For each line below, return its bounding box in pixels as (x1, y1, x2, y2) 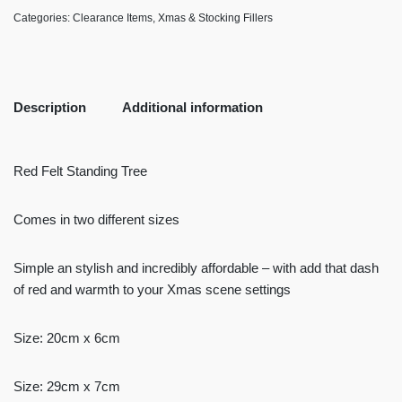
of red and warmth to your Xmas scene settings (13, 282, 291, 298)
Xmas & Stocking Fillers (158, 12, 273, 25)
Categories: (13, 12, 73, 25)
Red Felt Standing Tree (13, 163, 147, 179)
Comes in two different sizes (13, 212, 179, 228)
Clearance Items (73, 12, 153, 25)
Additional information (122, 99, 263, 115)
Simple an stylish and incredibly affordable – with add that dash (13, 260, 379, 276)
